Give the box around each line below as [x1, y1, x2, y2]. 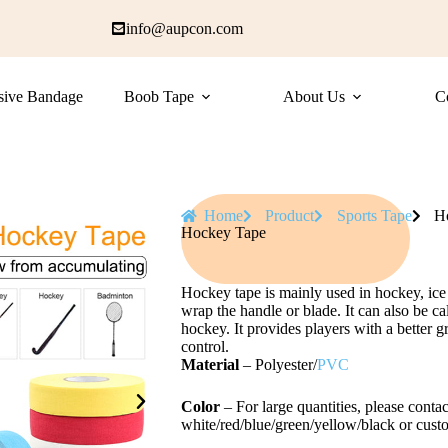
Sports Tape [336, 207, 412, 224]
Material [181, 356, 240, 373]
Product [265, 207, 315, 224]
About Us [283, 88, 346, 105]
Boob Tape [124, 88, 195, 105]
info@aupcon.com [125, 19, 243, 37]
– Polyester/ [239, 356, 318, 373]
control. [181, 338, 230, 355]
